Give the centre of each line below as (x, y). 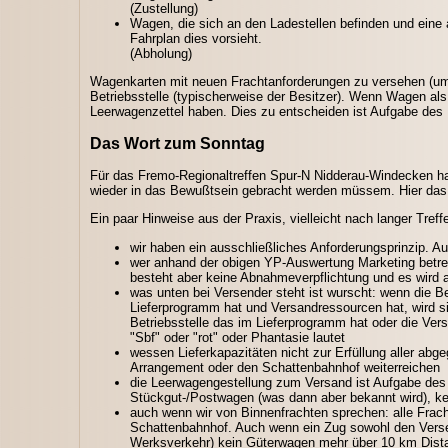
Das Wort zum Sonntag (177, 143)
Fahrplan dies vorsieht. (196, 38)
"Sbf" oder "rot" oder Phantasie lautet (237, 337)
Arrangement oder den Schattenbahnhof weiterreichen (285, 367)
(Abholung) (161, 53)
